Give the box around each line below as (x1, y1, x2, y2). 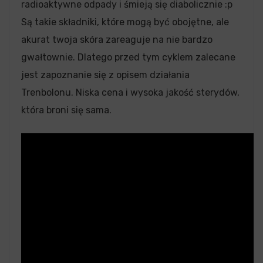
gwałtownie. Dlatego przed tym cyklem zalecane (21, 51, 235, 63)
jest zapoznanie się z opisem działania (21, 69, 190, 80)
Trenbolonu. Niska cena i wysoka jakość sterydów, (21, 86, 240, 98)
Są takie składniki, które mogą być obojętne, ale (21, 16, 229, 28)
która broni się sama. (21, 104, 112, 116)
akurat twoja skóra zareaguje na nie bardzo (21, 33, 213, 45)
